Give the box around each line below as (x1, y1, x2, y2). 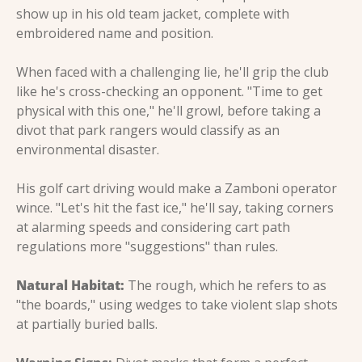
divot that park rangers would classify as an (16, 120, 280, 139)
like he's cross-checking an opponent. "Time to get (16, 82, 322, 100)
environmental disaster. (16, 140, 159, 158)
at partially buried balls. (16, 314, 158, 333)
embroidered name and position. (16, 23, 213, 42)
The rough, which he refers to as (124, 276, 326, 294)
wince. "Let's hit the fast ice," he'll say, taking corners (16, 198, 334, 217)
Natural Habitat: (16, 276, 124, 294)
